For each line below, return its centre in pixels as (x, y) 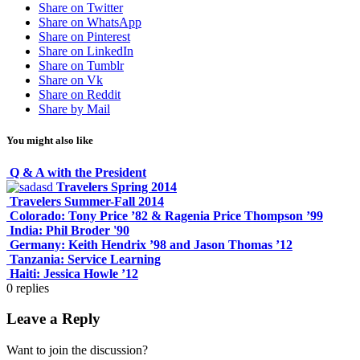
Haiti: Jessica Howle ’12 (74, 273)
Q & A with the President (78, 172)
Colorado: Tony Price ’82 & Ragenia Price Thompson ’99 (166, 215)
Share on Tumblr (81, 66)
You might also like (50, 141)
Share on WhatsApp (90, 22)
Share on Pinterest (84, 37)
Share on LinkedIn (86, 51)
